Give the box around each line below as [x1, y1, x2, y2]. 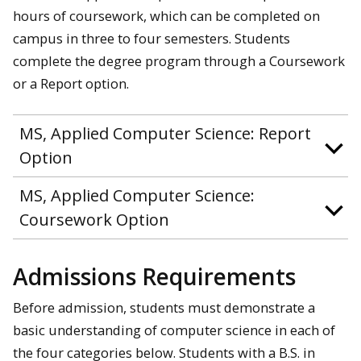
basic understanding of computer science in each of [13, 320, 335, 339]
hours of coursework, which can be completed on [13, 6, 320, 25]
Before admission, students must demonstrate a [13, 297, 315, 317]
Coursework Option [19, 208, 169, 230]
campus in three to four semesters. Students [13, 28, 290, 48]
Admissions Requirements [13, 260, 296, 292]
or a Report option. [13, 73, 129, 93]
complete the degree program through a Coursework [13, 51, 345, 70]
